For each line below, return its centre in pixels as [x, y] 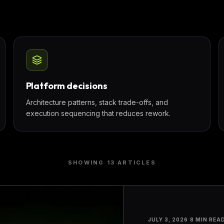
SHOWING [87, 162]
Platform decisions [66, 86]
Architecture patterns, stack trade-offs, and [97, 102]
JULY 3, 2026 [168, 219]
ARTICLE [133, 162]
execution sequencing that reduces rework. [98, 113]
